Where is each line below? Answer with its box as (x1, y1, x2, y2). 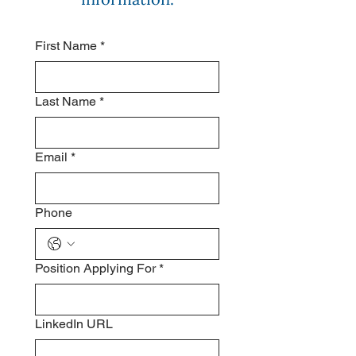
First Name (35, 38, 97, 53)
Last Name (35, 94, 96, 109)
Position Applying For (35, 261, 156, 276)
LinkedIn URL (35, 316, 113, 331)
